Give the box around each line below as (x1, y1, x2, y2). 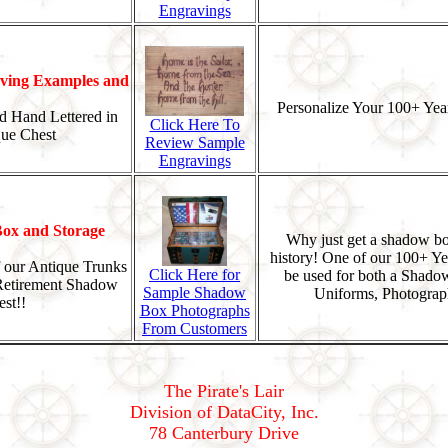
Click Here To (149, 115, 240, 133)
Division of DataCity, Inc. (129, 401, 319, 422)
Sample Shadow (143, 283, 246, 301)
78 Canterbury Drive (149, 422, 299, 443)
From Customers (142, 319, 247, 337)
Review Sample (144, 133, 245, 151)
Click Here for (149, 265, 240, 283)
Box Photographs (139, 301, 250, 319)
